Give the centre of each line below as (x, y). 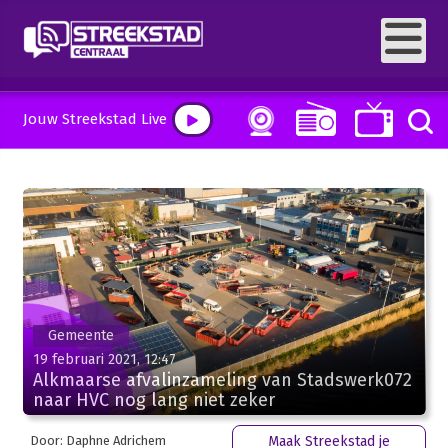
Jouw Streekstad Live (94, 119)
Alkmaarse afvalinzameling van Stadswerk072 (222, 379)
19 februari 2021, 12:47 (104, 359)
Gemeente (80, 335)
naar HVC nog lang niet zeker (153, 399)
